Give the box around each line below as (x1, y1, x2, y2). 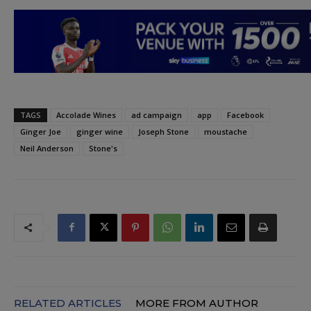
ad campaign (131, 109, 182, 120)
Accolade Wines (56, 109, 116, 120)
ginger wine (76, 126, 123, 137)
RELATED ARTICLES (14, 296, 121, 310)
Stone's (89, 142, 117, 153)
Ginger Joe (20, 126, 61, 137)
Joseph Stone (138, 126, 189, 137)
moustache (204, 126, 247, 137)
